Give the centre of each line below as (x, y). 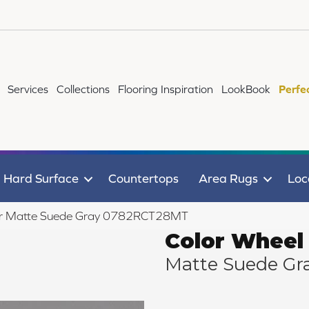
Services (28, 89)
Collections (83, 89)
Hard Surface (41, 178)
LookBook (246, 89)
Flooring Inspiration (166, 89)
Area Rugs (228, 178)
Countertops (143, 178)
